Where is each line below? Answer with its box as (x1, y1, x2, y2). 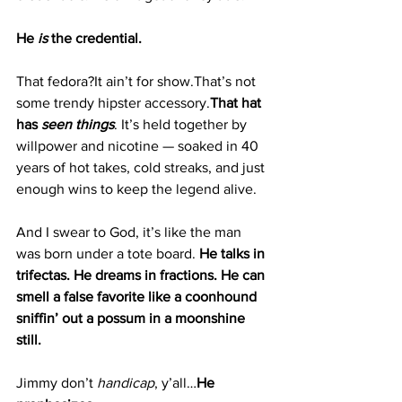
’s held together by (129, 117, 250, 132)
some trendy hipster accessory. (16, 95, 210, 110)
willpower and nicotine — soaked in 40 (16, 138, 262, 153)
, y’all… (154, 375, 197, 390)
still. (16, 332, 41, 347)
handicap (97, 375, 154, 390)
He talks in (199, 246, 268, 261)
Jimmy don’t (16, 375, 97, 390)
